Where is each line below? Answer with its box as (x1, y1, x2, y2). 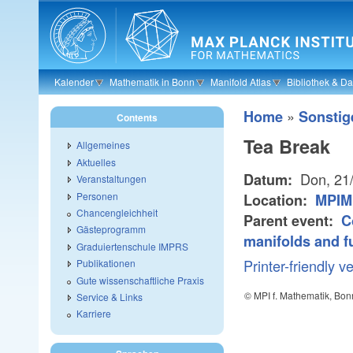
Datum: (243, 169, 296, 191)
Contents (117, 110, 158, 124)
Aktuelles (76, 154, 116, 169)
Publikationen (76, 256, 136, 270)
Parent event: (243, 210, 337, 232)
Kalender (54, 75, 94, 88)
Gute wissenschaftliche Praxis (76, 273, 204, 287)
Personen (76, 188, 118, 203)
